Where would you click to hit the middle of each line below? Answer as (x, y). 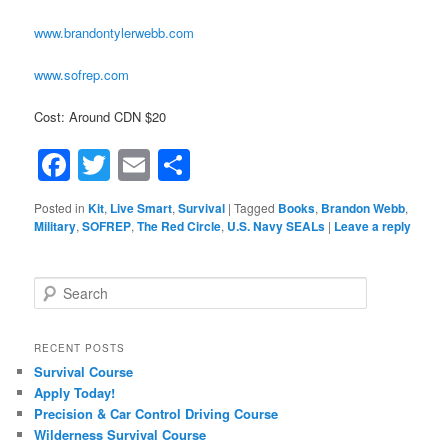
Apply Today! (75, 393)
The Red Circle (179, 225)
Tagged (255, 207)
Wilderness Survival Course (120, 435)
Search (54, 287)
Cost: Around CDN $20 (100, 117)
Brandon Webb (363, 207)
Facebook (141, 164)
